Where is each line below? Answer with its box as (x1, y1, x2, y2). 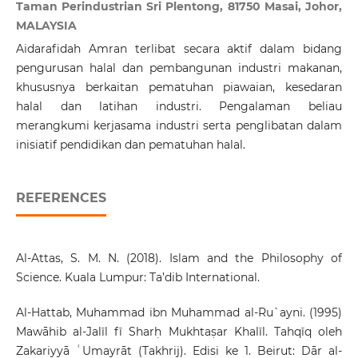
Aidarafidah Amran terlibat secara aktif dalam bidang (15, 41, 343, 56)
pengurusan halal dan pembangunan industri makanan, (15, 60, 343, 75)
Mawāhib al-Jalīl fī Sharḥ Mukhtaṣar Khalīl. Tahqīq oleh (15, 324, 343, 339)
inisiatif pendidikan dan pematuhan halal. (15, 137, 245, 152)
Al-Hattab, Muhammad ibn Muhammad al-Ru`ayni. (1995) (15, 304, 343, 320)
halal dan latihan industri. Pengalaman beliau (15, 98, 343, 113)
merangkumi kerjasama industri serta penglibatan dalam (15, 117, 343, 133)
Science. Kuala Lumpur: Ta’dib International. (15, 269, 260, 284)
